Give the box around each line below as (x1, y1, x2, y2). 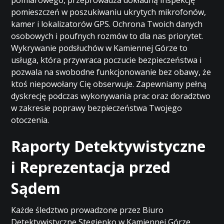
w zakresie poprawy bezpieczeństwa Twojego (11, 102, 182, 113)
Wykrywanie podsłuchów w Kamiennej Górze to (11, 42, 188, 53)
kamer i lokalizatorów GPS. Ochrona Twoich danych (11, 18, 203, 29)
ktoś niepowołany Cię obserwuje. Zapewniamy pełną (11, 78, 207, 89)
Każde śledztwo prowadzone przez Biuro (11, 204, 164, 215)
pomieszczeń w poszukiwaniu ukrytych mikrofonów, (11, 6, 206, 17)
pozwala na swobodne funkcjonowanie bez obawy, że (11, 66, 211, 77)
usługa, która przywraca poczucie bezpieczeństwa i (11, 54, 202, 65)
